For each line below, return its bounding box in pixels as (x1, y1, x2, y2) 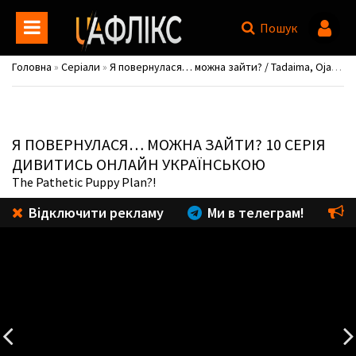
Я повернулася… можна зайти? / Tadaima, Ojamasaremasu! (110, 60, 331, 74)
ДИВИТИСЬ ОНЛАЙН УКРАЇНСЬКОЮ (12, 154, 265, 174)
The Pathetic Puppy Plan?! (12, 174, 156, 190)
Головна (12, 60, 52, 74)
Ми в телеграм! (204, 203, 304, 222)
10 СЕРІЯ (262, 134, 326, 154)
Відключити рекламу (25, 203, 164, 222)
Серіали (61, 60, 100, 74)
